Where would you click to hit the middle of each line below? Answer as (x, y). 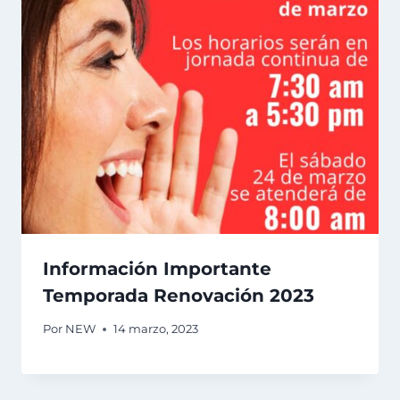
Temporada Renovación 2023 (179, 296)
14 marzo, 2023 (156, 329)
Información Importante (157, 269)
